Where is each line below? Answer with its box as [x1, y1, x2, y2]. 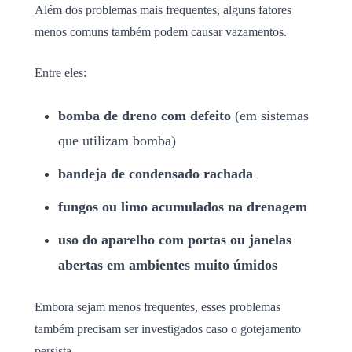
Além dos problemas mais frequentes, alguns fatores [35, 2, 291, 16]
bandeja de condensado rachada [58, 165, 253, 181]
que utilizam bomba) [58, 132, 176, 148]
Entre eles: [35, 65, 86, 79]
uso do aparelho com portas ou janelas [58, 231, 291, 247]
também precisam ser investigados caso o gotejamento [35, 321, 301, 335]
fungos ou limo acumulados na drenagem [58, 198, 307, 214]
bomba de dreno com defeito [58, 107, 231, 123]
